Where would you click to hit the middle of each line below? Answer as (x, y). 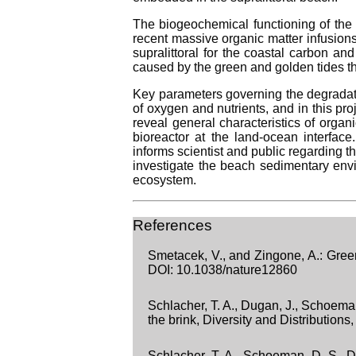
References (173, 225)
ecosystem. (165, 180)
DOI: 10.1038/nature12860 (222, 270)
